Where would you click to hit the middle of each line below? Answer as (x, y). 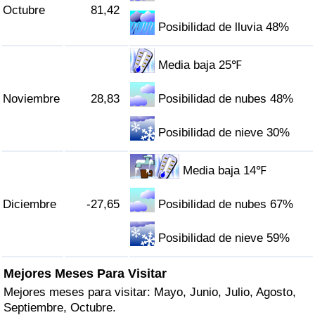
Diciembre (30, 205)
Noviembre (31, 99)
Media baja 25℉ (200, 65)
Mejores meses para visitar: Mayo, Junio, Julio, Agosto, (150, 292)
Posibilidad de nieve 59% (224, 238)
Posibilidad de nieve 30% (224, 133)
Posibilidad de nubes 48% (226, 99)
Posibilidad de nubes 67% (226, 205)
